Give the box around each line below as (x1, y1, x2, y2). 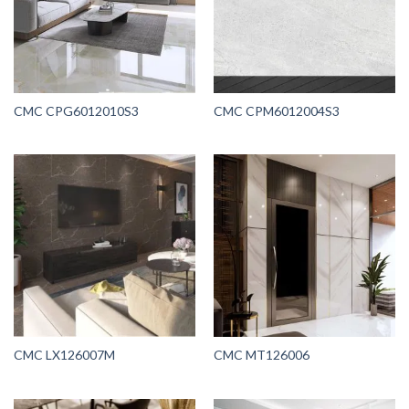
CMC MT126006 (213, 346, 309, 362)
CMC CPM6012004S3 (213, 102, 340, 119)
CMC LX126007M (13, 346, 115, 362)
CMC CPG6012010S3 (13, 102, 139, 119)
